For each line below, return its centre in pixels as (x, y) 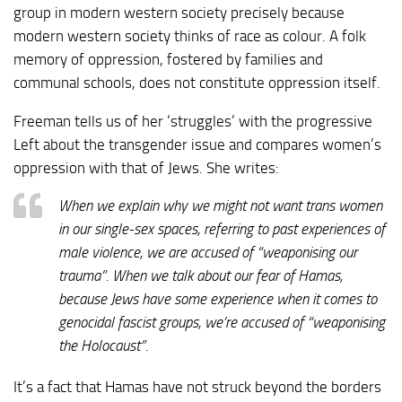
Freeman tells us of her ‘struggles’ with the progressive (193, 121)
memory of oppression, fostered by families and (168, 59)
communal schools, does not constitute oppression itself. (197, 82)
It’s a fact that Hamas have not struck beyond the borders (197, 387)
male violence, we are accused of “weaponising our (208, 253)
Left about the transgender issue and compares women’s (197, 144)
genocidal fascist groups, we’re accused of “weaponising (222, 323)
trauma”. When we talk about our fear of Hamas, (201, 276)
